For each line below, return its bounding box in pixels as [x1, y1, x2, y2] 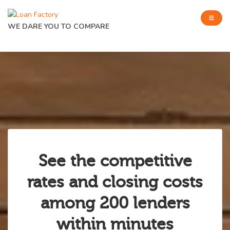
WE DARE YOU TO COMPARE [8, 22, 109, 31]
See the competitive [38, 151, 192, 170]
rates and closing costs [27, 172, 203, 191]
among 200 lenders [40, 194, 190, 213]
